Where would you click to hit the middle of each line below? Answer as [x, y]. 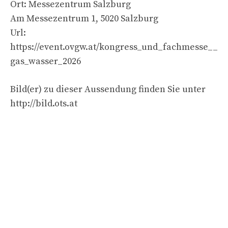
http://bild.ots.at [44, 103]
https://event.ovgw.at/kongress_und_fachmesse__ [114, 47]
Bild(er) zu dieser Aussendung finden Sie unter [108, 89]
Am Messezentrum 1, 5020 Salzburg [84, 18]
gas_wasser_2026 [46, 61]
